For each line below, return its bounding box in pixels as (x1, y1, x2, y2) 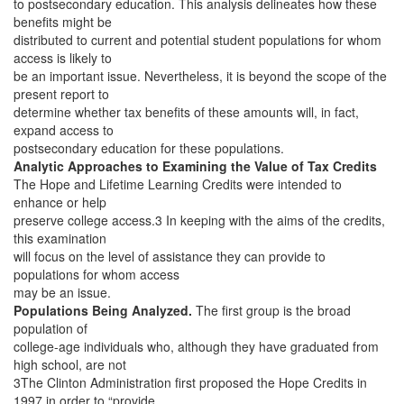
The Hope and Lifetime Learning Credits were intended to (14, 175, 342, 193)
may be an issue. (14, 283, 111, 301)
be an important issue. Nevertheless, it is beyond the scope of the (14, 67, 387, 85)
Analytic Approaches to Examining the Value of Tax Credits (14, 157, 377, 175)
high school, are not (14, 355, 126, 373)
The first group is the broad (192, 301, 351, 319)
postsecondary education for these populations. (14, 139, 284, 157)
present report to (14, 85, 109, 103)
